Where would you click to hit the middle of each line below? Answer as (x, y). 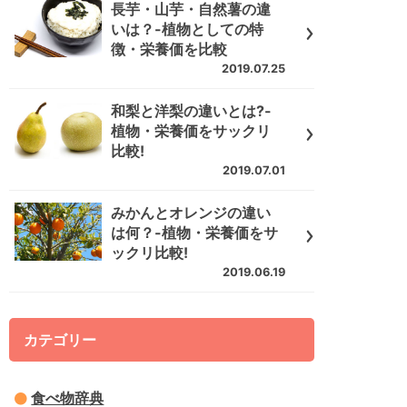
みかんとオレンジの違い (191, 212)
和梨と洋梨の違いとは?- (192, 110)
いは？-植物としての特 (188, 30)
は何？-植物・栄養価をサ (195, 232)
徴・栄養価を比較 (169, 50)
